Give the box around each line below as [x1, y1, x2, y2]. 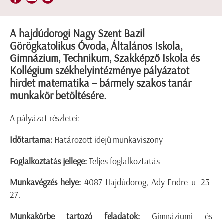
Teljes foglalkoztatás [87, 156, 160, 167]
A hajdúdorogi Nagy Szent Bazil [10, 27, 145, 41]
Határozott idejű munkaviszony [52, 134, 163, 146]
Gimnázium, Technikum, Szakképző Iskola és [10, 52, 200, 65]
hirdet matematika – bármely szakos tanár [10, 76, 191, 90]
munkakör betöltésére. [10, 89, 106, 103]
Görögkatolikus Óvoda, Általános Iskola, [10, 39, 183, 53]
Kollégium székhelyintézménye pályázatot [10, 64, 189, 78]
